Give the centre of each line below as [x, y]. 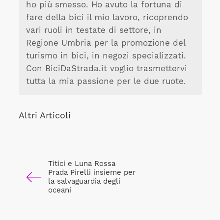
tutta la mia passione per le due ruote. [106, 82]
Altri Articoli [44, 115]
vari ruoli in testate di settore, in [94, 30]
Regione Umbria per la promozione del [105, 43]
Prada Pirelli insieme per [92, 173]
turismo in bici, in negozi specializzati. [106, 56]
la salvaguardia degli [84, 181]
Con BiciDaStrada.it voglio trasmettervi [106, 69]
